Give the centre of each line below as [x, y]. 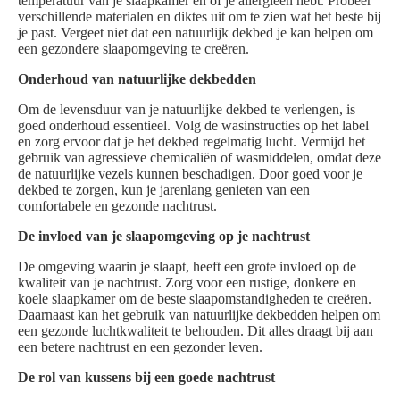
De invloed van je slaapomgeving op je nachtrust [164, 237]
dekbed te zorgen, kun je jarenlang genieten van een [164, 190]
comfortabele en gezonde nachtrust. [117, 206]
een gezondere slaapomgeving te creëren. [133, 49]
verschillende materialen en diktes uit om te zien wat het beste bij [200, 17]
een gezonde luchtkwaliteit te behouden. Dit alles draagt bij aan [196, 331]
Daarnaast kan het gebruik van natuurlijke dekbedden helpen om [199, 315]
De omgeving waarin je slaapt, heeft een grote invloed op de [187, 267]
